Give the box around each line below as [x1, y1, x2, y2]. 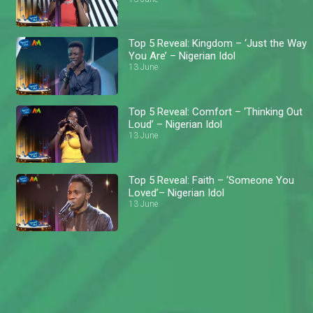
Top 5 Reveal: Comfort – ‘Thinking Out [129, 105, 303, 118]
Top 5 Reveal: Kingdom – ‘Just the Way [129, 37, 307, 50]
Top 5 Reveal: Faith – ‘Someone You [129, 173, 295, 187]
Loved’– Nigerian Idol [129, 186, 225, 199]
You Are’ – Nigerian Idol [129, 50, 236, 63]
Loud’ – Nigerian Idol [129, 117, 223, 131]
